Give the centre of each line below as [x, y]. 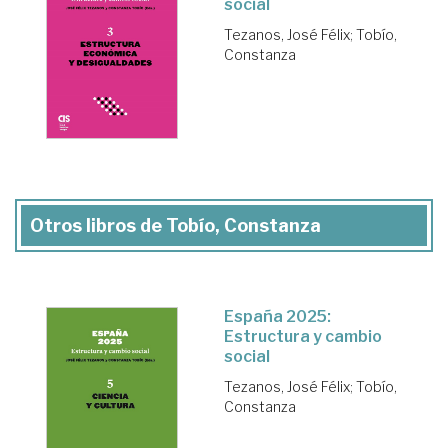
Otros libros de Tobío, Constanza [175, 225]
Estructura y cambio [303, 336]
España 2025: [277, 316]
